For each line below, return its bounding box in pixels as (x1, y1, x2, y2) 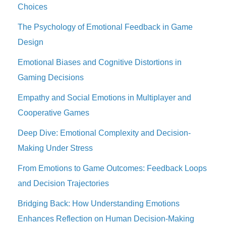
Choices (18, 3, 47, 12)
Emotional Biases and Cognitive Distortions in (18, 58, 182, 67)
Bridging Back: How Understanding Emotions (18, 199, 180, 208)
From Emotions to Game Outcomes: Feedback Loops (18, 164, 207, 173)
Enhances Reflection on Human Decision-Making (18, 214, 194, 223)
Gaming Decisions (18, 73, 84, 82)
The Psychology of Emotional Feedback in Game (18, 23, 193, 32)
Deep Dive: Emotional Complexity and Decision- (18, 129, 191, 138)
